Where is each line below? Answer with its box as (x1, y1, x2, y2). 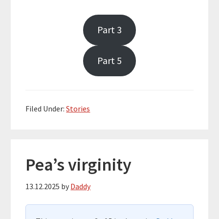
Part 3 (97, 23, 122, 37)
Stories (66, 103, 90, 113)
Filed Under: (25, 103, 66, 113)
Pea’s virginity (25, 153, 132, 175)
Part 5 (97, 54, 122, 67)
